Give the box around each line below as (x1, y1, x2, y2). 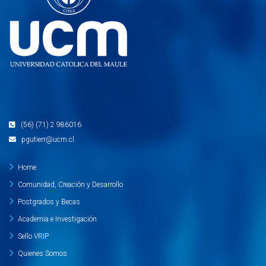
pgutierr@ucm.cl (21, 135, 74, 144)
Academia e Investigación (18, 214, 97, 223)
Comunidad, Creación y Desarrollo (18, 180, 123, 189)
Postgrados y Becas (18, 197, 80, 206)
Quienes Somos (18, 249, 67, 258)
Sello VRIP (18, 232, 49, 240)
